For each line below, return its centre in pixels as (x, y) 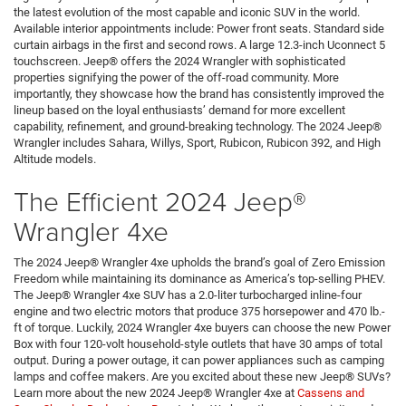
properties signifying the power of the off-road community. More (176, 78)
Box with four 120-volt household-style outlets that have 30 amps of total (198, 344)
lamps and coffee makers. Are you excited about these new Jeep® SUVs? (202, 377)
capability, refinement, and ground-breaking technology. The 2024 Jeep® (198, 127)
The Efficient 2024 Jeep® (160, 201)
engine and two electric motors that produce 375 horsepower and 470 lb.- (199, 312)
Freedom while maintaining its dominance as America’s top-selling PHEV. (199, 279)
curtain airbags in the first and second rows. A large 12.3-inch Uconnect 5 (199, 45)
